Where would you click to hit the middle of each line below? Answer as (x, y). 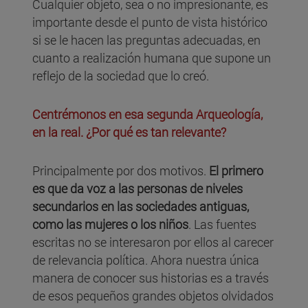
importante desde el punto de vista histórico (150, 22)
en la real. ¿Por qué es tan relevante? (131, 132)
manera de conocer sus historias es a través (151, 278)
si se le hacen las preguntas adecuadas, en (146, 40)
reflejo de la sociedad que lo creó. (122, 76)
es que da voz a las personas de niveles (137, 189)
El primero (236, 171)
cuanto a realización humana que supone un (152, 58)
